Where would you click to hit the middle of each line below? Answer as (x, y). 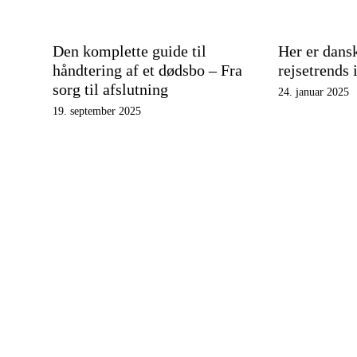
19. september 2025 (97, 111)
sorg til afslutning (110, 89)
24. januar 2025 (313, 92)
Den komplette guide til (129, 51)
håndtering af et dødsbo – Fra (147, 70)
